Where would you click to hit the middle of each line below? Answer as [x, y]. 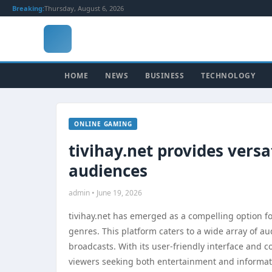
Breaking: [28, 8]
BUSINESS [165, 76]
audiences [108, 171]
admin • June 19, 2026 [105, 193]
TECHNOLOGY [228, 76]
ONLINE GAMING [103, 124]
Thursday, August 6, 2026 [84, 8]
